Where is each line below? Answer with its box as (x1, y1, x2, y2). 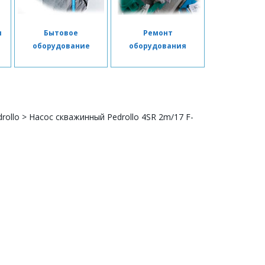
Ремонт (143, 28, 173, 38)
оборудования (129, 41, 187, 51)
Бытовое (44, 28, 79, 38)
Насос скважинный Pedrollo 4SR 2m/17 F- (29, 111, 193, 122)
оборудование (32, 41, 90, 51)
